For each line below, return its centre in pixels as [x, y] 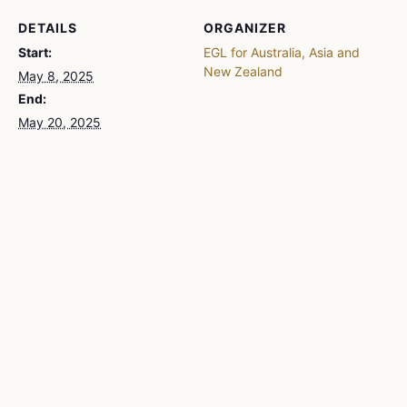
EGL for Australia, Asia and [282, 53]
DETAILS [48, 28]
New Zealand [243, 72]
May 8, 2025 [56, 76]
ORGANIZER [245, 28]
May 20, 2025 [60, 123]
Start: [35, 53]
